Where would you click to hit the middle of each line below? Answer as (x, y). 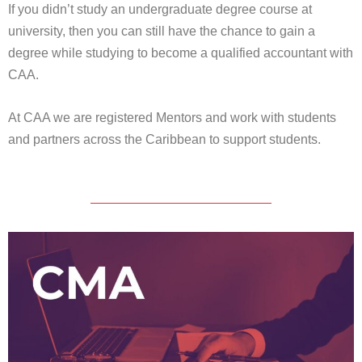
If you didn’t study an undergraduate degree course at (160, 10)
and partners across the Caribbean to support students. (164, 139)
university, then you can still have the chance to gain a (162, 32)
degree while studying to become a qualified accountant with (181, 53)
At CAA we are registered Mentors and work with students (172, 117)
